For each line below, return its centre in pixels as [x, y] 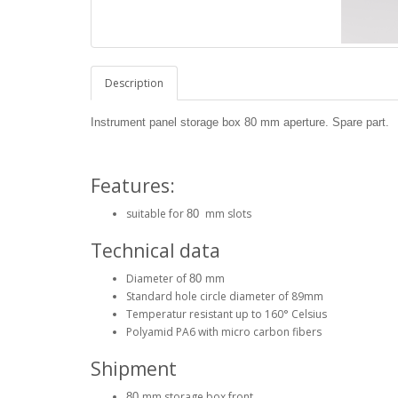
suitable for [156, 214]
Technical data [155, 251]
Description [134, 84]
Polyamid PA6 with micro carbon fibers [224, 332]
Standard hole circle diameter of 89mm [225, 297]
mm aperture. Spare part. [325, 123]
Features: [133, 186]
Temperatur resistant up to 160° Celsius [227, 314]
